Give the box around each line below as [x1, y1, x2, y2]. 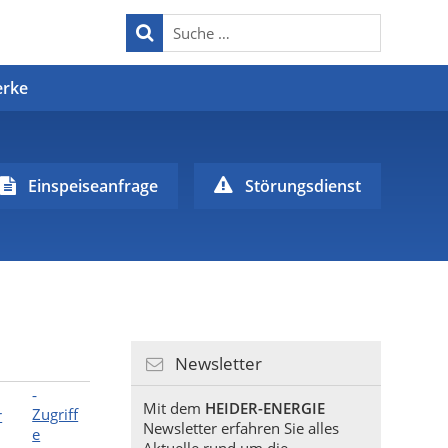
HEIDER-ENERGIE [204, 398, 325, 418]
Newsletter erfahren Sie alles [142, 418, 339, 438]
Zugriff [32, 404, 79, 424]
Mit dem [142, 398, 205, 418]
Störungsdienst [244, 175, 361, 197]
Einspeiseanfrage [27, 175, 158, 197]
